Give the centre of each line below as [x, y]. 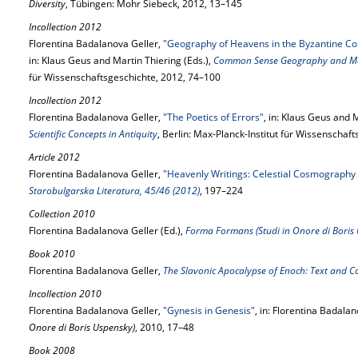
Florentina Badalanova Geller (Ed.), [107, 231]
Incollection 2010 [65, 294]
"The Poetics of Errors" [213, 117]
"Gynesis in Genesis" [209, 310]
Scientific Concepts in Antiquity [93, 134]
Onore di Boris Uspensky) [82, 327]
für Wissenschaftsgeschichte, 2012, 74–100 [125, 77]
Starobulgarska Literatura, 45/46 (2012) [114, 191]
